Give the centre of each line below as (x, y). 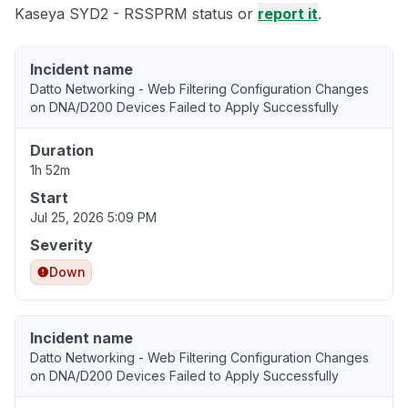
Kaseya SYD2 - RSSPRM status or (136, 14)
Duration (62, 151)
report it (288, 14)
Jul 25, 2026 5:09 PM (93, 218)
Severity (61, 245)
